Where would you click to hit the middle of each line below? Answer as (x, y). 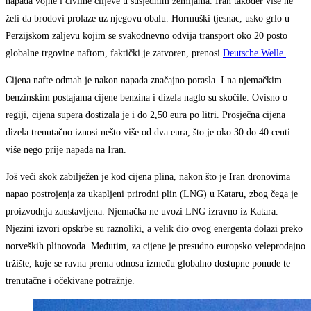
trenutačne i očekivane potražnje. (70, 281)
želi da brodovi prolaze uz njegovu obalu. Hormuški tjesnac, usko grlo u (148, 19)
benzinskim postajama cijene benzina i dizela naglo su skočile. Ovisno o (146, 98)
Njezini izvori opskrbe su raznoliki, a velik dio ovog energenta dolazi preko (154, 229)
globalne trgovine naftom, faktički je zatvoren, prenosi (114, 53)
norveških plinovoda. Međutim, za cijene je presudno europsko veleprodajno (155, 246)
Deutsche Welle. (254, 53)
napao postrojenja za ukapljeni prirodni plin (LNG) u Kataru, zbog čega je (152, 194)
